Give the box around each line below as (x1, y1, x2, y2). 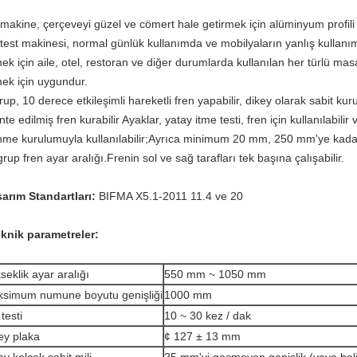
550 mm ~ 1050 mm (164, 268, 266, 280)
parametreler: (24, 228, 99, 241)
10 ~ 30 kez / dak (164, 309, 251, 322)
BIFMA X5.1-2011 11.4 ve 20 (96, 190, 243, 202)
